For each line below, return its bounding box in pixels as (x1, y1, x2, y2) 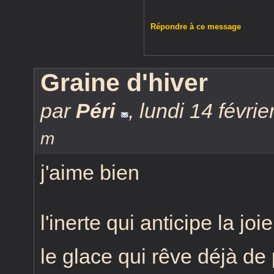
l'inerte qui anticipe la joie (40, 211, 273, 235)
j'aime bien (40, 161, 139, 185)
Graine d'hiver (40, 68, 208, 97)
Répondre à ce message (150, 22, 241, 32)
